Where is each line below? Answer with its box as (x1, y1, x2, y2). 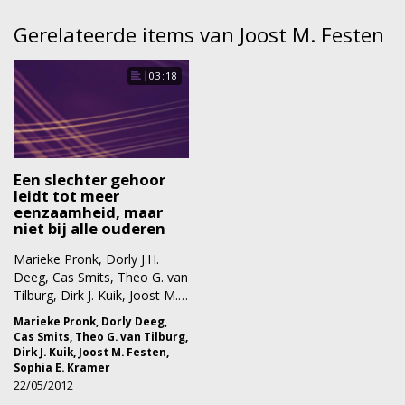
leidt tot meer (14, 184, 119, 206)
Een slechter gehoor (14, 168, 165, 190)
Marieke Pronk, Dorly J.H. (14, 250, 159, 268)
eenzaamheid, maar (14, 201, 163, 222)
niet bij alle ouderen (14, 217, 165, 239)
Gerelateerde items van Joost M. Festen (14, 20, 384, 49)
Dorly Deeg (101, 313, 165, 328)
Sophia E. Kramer (14, 359, 110, 374)
